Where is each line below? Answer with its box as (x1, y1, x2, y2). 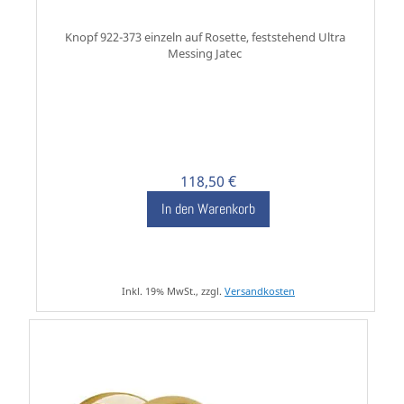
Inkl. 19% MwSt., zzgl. (121, 284, 225, 298)
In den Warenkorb (161, 199, 255, 219)
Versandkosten (224, 284, 295, 298)
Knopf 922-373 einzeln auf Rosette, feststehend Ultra (64, 29, 345, 46)
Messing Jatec (168, 45, 243, 62)
